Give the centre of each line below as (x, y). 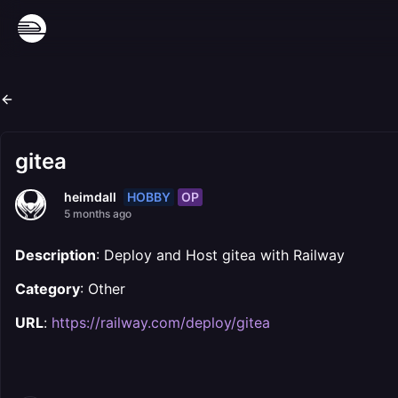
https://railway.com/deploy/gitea (161, 322)
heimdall (90, 197)
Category (48, 289)
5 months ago (98, 214)
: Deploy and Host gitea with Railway (220, 255)
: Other (103, 289)
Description (56, 255)
